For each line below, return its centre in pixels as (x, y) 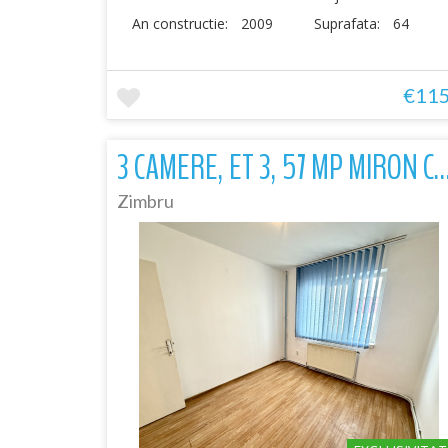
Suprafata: (349, 23)
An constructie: (182, 23)
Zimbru (145, 201)
